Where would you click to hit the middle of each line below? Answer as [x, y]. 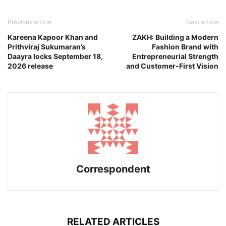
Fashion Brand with [185, 47]
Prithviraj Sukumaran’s [47, 47]
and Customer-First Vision [172, 66]
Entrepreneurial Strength [175, 56]
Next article [202, 22]
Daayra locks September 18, [55, 56]
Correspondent [113, 169]
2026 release [30, 66]
